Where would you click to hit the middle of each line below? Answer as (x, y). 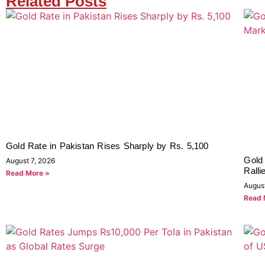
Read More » (28, 173)
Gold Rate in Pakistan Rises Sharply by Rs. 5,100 (107, 146)
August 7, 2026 (30, 160)
